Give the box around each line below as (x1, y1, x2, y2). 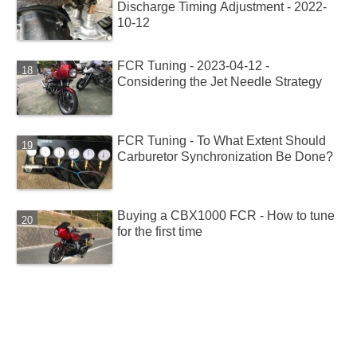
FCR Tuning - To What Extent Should (117, 133, 327, 147)
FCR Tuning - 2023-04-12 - (117, 59, 270, 73)
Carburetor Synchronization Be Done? (117, 149, 334, 163)
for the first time (117, 224, 203, 238)
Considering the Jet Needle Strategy (117, 75, 323, 89)
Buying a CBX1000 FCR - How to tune (117, 208, 335, 222)
